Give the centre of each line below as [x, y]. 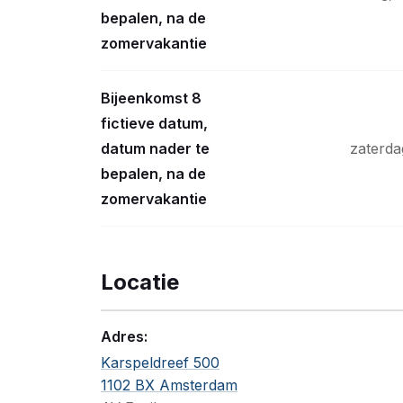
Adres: [124, 336]
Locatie [140, 282]
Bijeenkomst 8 [151, 98]
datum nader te [155, 148]
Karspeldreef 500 [160, 363]
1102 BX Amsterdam [169, 385]
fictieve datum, [154, 123]
